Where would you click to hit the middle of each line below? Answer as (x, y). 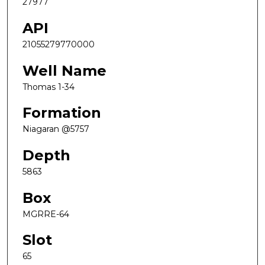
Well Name (64, 70)
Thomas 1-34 (49, 87)
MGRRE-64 (46, 214)
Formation (62, 113)
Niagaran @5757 (56, 129)
